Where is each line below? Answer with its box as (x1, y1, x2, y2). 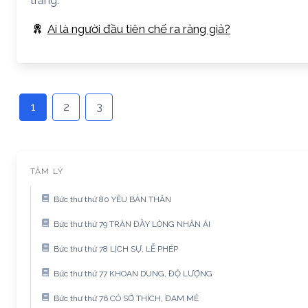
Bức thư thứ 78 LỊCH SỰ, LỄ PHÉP (54, 243, 178, 254)
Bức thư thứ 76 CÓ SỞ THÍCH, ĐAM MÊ (54, 293, 199, 303)
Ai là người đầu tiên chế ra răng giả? (47, 22, 230, 36)
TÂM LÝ (30, 166, 64, 176)
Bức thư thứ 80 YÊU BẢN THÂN (54, 194, 171, 204)
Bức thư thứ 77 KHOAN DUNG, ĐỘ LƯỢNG (54, 268, 212, 278)
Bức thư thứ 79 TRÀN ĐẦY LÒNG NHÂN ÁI (54, 219, 210, 229)
